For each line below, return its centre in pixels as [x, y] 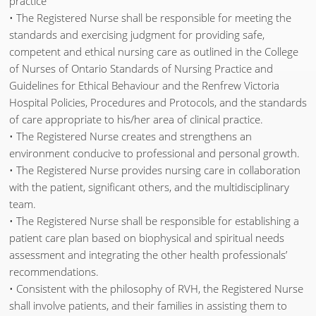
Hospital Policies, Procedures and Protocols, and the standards [158, 103]
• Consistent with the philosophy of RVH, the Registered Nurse [156, 289]
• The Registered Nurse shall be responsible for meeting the [150, 18]
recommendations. [54, 272]
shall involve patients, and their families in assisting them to [148, 306]
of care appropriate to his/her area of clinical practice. [136, 120]
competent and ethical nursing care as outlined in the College [154, 52]
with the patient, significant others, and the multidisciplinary [149, 187]
